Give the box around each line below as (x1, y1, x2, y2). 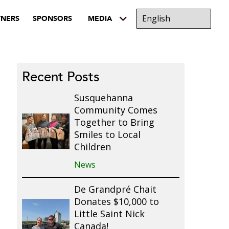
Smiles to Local (74, 129, 141, 142)
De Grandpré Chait (74, 184, 156, 196)
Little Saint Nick (74, 208, 145, 221)
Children (74, 141, 111, 154)
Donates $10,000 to (74, 196, 159, 209)
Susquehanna (74, 92, 133, 105)
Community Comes (74, 104, 157, 117)
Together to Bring (74, 117, 154, 129)
